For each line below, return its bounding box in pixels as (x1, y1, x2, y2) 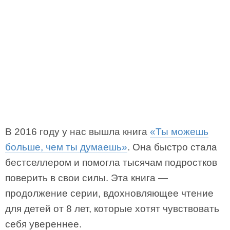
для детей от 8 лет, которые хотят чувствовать (5, 203, 219, 214)
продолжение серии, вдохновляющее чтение (5, 188, 214, 199)
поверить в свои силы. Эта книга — (5, 172, 168, 183)
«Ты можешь (150, 126, 208, 137)
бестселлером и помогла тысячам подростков (5, 157, 217, 168)
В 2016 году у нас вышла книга (5, 126, 150, 137)
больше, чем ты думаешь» (5, 142, 127, 152)
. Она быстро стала (127, 142, 217, 152)
